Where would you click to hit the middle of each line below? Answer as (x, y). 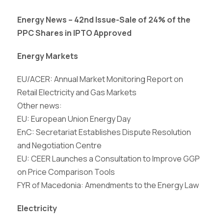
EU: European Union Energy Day (74, 119)
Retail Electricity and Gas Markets (77, 92)
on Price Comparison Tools (66, 172)
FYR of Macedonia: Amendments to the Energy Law (108, 185)
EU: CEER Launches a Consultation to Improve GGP (109, 159)
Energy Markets (48, 56)
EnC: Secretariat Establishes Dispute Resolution (104, 132)
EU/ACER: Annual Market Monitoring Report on (100, 79)
